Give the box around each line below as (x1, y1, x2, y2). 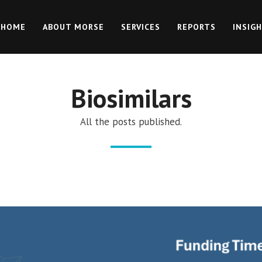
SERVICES (121, 22, 160, 32)
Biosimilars (70, 81, 192, 115)
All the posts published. (80, 115, 182, 128)
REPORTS (177, 22, 216, 32)
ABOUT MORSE (43, 22, 104, 32)
